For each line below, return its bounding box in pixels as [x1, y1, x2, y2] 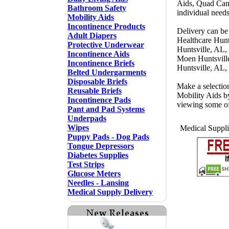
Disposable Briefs [67, 77, 127, 86]
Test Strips [67, 160, 104, 169]
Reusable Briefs [67, 86, 122, 95]
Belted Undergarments [67, 68, 146, 77]
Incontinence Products [67, 22, 145, 31]
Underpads [67, 114, 106, 123]
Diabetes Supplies [67, 151, 128, 159]
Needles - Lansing [67, 178, 129, 187]
